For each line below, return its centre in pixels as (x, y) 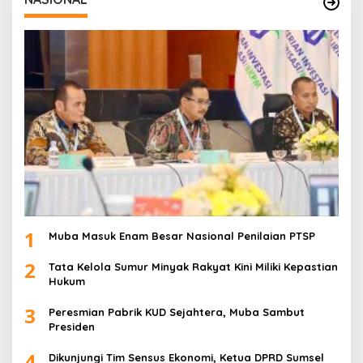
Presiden (72, 326)
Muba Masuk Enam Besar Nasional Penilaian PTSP (182, 235)
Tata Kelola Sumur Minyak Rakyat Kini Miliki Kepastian (193, 266)
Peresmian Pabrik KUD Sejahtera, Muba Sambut (177, 312)
